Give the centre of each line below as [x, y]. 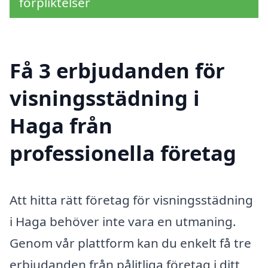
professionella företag [123, 153]
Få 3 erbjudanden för [117, 71]
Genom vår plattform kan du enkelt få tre [130, 243]
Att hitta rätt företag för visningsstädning [131, 200]
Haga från [61, 126]
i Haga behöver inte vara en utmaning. [123, 222]
